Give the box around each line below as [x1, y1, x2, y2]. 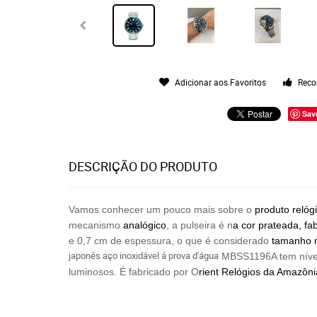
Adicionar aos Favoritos [175, 76, 267, 88]
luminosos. [69, 266, 117, 277]
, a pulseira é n [166, 219, 233, 231]
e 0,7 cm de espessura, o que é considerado [69, 235, 272, 246]
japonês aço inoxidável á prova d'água [69, 249, 219, 262]
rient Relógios [199, 266, 263, 277]
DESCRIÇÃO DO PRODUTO [69, 158, 217, 175]
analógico [123, 219, 166, 231]
